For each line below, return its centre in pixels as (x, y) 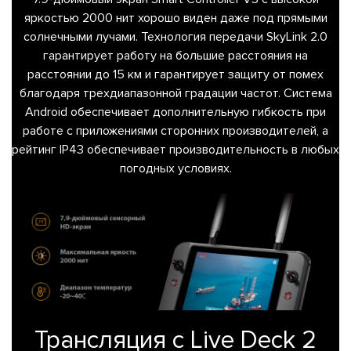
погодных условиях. (175, 168)
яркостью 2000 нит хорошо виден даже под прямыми (175, 18)
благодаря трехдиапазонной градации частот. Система (175, 93)
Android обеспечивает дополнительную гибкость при (175, 112)
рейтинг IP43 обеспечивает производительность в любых (175, 149)
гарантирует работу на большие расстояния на (175, 55)
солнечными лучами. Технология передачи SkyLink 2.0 (175, 36)
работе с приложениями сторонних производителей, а (175, 130)
